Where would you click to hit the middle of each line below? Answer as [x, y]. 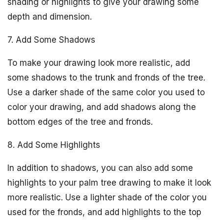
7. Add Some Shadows [51, 40]
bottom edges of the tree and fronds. [80, 122]
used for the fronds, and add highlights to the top [104, 212]
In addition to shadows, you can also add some [100, 168]
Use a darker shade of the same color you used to [106, 92]
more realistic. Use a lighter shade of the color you [107, 197]
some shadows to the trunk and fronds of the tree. [106, 78]
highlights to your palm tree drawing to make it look [109, 183]
